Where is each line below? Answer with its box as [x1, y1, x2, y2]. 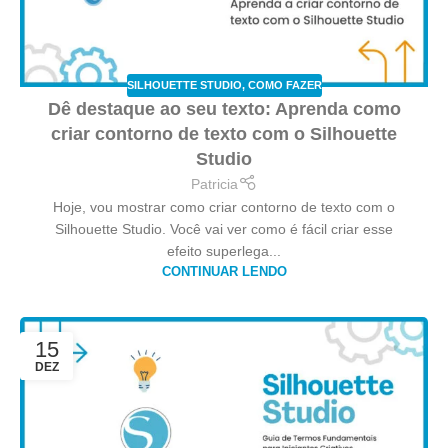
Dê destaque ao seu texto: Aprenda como [47, 98, 401, 119]
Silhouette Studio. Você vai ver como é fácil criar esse [55, 221, 393, 238]
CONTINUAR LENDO [161, 265, 287, 280]
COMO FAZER [247, 79, 322, 92]
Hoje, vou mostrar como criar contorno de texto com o [53, 199, 395, 216]
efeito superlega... [167, 243, 281, 260]
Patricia [191, 176, 239, 193]
